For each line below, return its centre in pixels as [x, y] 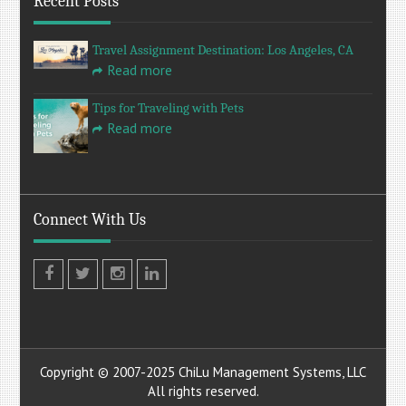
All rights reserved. [203, 391]
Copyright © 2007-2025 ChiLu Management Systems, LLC [203, 372]
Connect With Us [90, 219]
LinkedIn [175, 297]
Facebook [75, 297]
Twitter [103, 297]
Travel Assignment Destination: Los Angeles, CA [223, 49]
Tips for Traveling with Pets [169, 107]
